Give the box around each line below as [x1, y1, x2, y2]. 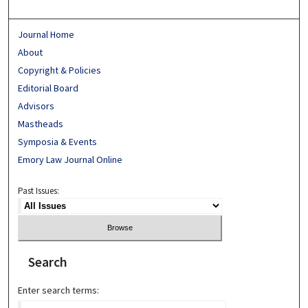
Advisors [18, 99, 55, 112]
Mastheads [18, 117, 64, 130]
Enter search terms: [18, 284, 100, 297]
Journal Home [18, 27, 75, 41]
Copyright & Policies [18, 63, 102, 76]
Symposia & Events [18, 135, 98, 148]
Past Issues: [18, 184, 60, 197]
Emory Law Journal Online [18, 153, 123, 166]
